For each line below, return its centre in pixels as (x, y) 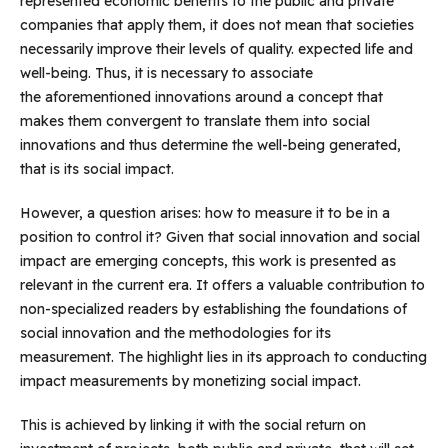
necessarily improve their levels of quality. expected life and (216, 49)
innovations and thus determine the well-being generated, (210, 145)
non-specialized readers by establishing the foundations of (213, 309)
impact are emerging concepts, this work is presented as (207, 261)
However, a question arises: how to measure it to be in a (204, 213)
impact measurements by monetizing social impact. (190, 381)
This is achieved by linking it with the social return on (192, 425)
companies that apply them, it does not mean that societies (216, 25)
